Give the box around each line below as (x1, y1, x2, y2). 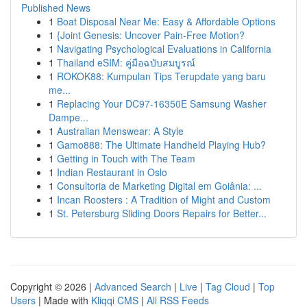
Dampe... (49, 110, 88, 124)
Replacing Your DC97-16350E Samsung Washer (57, 97, 267, 110)
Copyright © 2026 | (10, 280, 95, 293)
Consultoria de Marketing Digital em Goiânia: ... (57, 179, 262, 193)
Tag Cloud (206, 280, 250, 293)
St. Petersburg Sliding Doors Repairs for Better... (57, 206, 267, 220)
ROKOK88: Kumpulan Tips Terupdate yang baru (57, 69, 266, 83)
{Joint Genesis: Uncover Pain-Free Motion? (57, 28, 245, 42)
